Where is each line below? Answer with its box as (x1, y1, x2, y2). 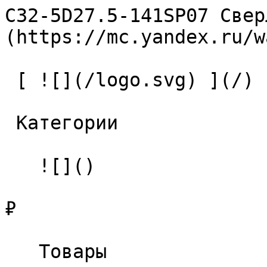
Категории (5, 112, 16, 133)
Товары (5, 241, 39, 262)
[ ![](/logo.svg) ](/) (5, 69, 16, 91)
